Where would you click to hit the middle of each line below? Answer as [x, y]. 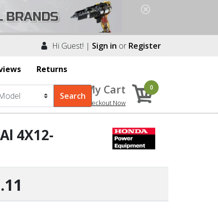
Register [145, 45]
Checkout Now [105, 102]
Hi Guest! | [70, 45]
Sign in [104, 45]
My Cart [106, 89]
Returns [52, 69]
